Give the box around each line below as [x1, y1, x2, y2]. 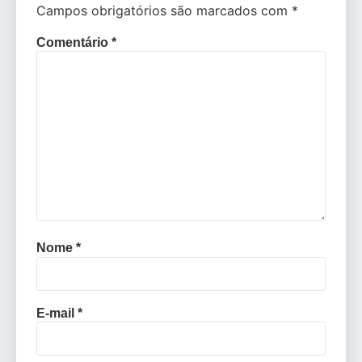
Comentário [36, 35, 112, 49]
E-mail [36, 305, 78, 320]
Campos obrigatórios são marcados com [36, 2, 292, 19]
